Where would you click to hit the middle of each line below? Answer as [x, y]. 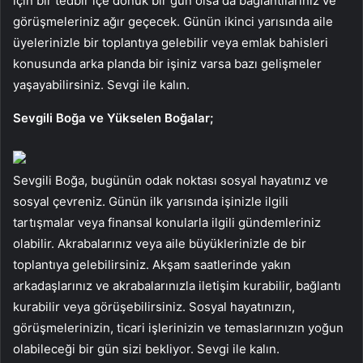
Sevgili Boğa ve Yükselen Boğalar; [113, 117]
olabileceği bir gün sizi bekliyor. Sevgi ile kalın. [146, 348]
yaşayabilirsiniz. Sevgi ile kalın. [101, 84]
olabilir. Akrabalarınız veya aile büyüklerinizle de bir [160, 243]
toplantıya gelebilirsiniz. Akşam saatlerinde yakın [152, 264]
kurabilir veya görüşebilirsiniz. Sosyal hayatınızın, [154, 306]
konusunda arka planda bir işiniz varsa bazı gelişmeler [167, 63]
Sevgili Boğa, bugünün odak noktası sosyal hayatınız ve [171, 180]
